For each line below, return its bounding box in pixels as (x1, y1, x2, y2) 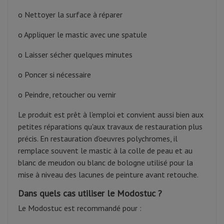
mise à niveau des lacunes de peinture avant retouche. (18, 169, 198, 180)
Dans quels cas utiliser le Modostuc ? (18, 187, 162, 199)
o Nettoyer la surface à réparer (18, 9, 122, 20)
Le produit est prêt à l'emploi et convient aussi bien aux (18, 109, 203, 120)
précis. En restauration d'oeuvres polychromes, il (18, 133, 177, 144)
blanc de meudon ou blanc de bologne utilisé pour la (18, 157, 193, 168)
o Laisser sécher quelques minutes (18, 49, 132, 60)
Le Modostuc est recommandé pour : (18, 203, 141, 213)
